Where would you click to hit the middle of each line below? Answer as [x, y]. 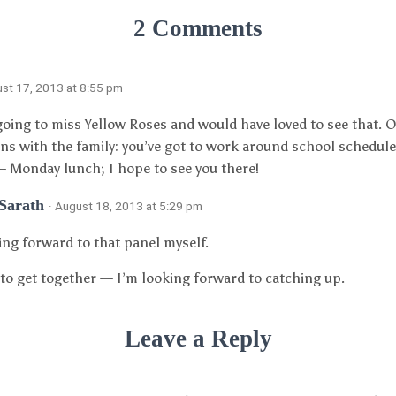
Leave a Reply [198, 339]
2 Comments [198, 28]
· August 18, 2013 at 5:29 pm [126, 206]
